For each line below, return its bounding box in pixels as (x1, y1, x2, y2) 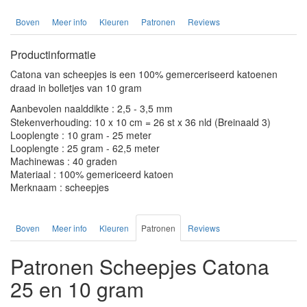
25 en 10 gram (10, 273, 144, 304)
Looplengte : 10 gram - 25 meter (10, 127, 151, 142)
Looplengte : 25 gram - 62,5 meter (10, 140, 160, 155)
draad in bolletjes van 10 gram (10, 80, 142, 95)
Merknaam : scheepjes (10, 180, 109, 194)
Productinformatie (10, 46, 96, 62)
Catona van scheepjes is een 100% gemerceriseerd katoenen (10, 66, 278, 81)
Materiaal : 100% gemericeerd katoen (10, 167, 173, 181)
